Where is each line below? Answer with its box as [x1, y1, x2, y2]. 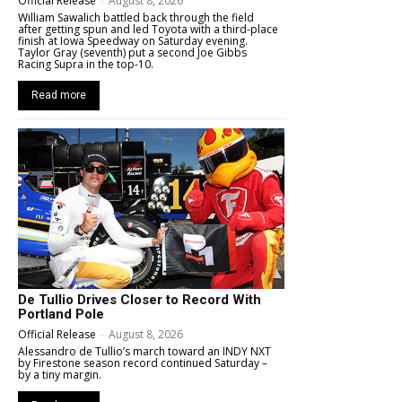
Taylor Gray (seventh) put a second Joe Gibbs [18, 45, 247, 61]
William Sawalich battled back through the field [18, 10, 254, 26]
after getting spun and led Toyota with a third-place [18, 22, 278, 38]
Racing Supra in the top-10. [18, 57, 153, 73]
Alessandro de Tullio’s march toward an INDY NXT [18, 343, 271, 359]
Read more [31, 89, 86, 102]
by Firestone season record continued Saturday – [18, 354, 267, 371]
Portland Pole [18, 305, 104, 322]
